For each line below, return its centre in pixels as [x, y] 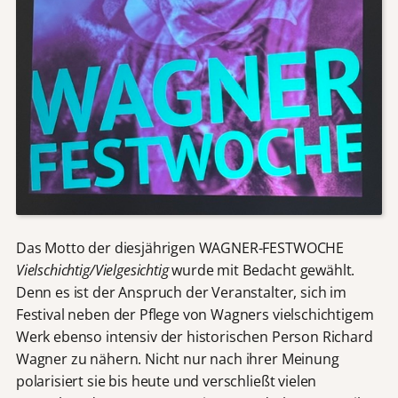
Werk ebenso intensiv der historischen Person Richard [194, 337]
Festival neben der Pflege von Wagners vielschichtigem [195, 315]
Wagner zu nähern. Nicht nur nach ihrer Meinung [177, 359]
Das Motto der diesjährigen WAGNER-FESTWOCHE [180, 248]
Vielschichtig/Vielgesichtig [92, 271]
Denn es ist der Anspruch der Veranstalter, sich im [181, 293]
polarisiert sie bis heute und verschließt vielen [166, 382]
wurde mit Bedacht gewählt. [262, 271]
